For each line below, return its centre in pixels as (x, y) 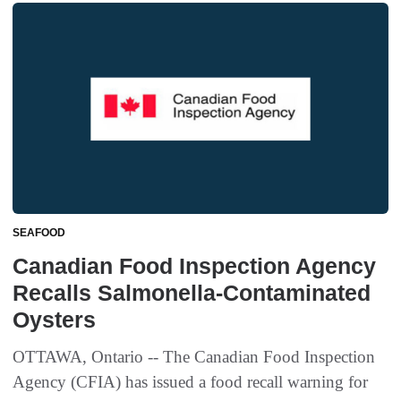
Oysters (54, 320)
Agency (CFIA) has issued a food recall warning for (190, 382)
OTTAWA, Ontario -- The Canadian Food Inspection (194, 357)
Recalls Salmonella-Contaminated (192, 293)
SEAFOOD (39, 233)
